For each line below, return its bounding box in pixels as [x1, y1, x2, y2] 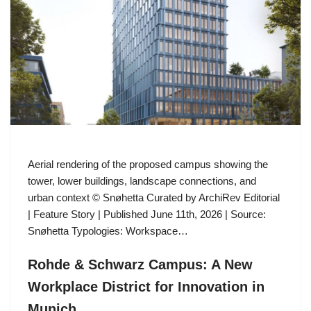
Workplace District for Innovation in [28, 278, 264, 294]
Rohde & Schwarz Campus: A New [28, 256, 253, 272]
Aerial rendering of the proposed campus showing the [28, 158, 268, 170]
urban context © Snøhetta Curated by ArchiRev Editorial [28, 191, 280, 203]
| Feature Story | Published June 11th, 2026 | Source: [28, 208, 266, 220]
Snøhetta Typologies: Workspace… [28, 224, 191, 237]
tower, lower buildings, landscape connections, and [28, 174, 256, 187]
